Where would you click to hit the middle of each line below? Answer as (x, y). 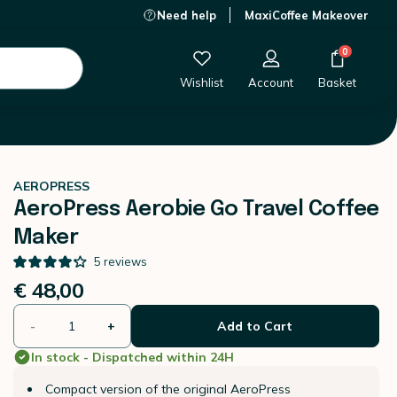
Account (271, 82)
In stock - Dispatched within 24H (132, 357)
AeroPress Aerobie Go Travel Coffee (196, 210)
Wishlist (202, 82)
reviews (125, 261)
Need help (187, 15)
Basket (337, 82)
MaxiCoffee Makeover (307, 15)
